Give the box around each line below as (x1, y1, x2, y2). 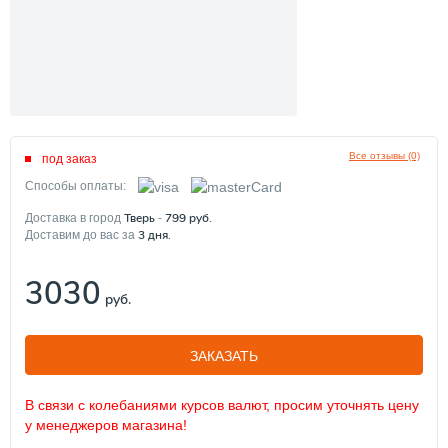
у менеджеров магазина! (25, 416, 187, 433)
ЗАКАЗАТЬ (190, 347, 258, 364)
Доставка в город (25, 210, 124, 225)
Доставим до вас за (25, 227, 138, 242)
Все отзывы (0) (348, 149, 420, 161)
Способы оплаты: (25, 179, 126, 194)
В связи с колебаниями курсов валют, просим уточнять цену (25, 396, 419, 413)
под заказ (42, 151, 97, 166)
